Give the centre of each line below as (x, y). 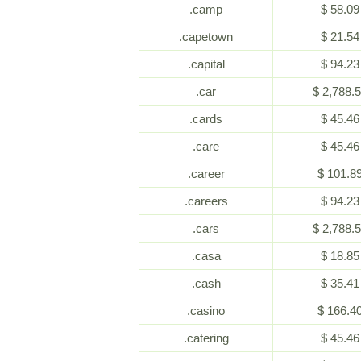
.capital (206, 64)
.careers (206, 201)
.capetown (206, 37)
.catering (206, 338)
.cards (206, 119)
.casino (206, 311)
